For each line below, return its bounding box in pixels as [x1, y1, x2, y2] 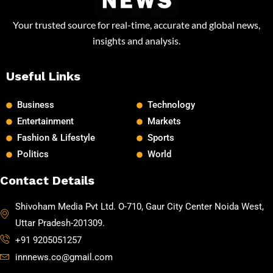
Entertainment [16, 116, 74, 127]
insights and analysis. [93, 35, 180, 47]
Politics [16, 149, 49, 160]
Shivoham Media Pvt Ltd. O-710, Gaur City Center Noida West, [15, 201, 264, 213]
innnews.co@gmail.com [15, 251, 113, 263]
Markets [147, 116, 181, 127]
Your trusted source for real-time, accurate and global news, [13, 19, 260, 31]
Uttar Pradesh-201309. [15, 218, 105, 229]
